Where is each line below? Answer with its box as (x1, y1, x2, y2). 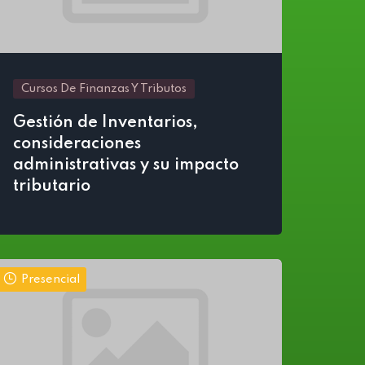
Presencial (21, 274, 80, 285)
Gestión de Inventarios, (13, 115, 198, 131)
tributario (13, 178, 90, 195)
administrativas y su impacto (13, 157, 239, 174)
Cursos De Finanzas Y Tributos (21, 83, 187, 95)
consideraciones (13, 136, 141, 152)
